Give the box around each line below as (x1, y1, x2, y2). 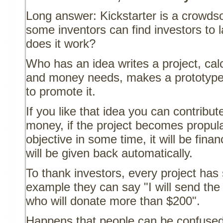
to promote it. (26, 84, 96, 98)
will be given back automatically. (26, 146, 193, 160)
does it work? (26, 36, 96, 50)
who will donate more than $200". (26, 194, 201, 208)
